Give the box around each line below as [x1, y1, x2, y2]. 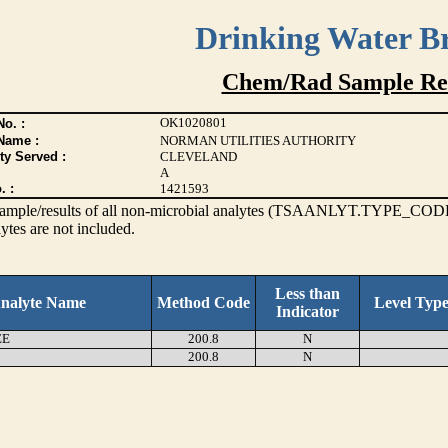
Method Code [157, 294, 250, 311]
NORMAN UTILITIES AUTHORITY [159, 133, 356, 148]
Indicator [276, 303, 339, 320]
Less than [275, 285, 340, 302]
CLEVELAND [159, 149, 237, 164]
